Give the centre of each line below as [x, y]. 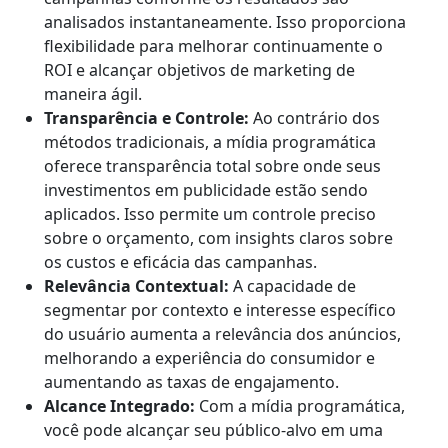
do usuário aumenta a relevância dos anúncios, [222, 334]
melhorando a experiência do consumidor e [209, 358]
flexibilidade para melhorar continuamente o [213, 46]
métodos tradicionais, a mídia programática [210, 142]
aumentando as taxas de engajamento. [191, 382]
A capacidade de [292, 286]
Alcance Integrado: [119, 406]
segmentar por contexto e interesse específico [220, 310]
